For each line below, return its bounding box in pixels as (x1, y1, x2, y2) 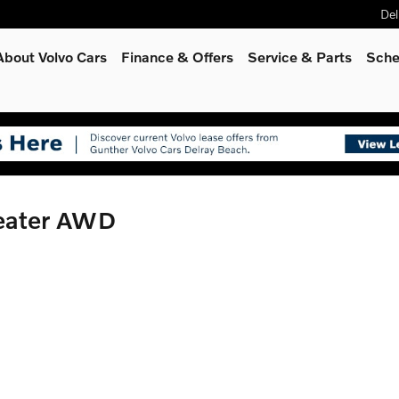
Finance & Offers (121, 48, 233, 65)
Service (248, 48, 301, 65)
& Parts (301, 48, 352, 65)
